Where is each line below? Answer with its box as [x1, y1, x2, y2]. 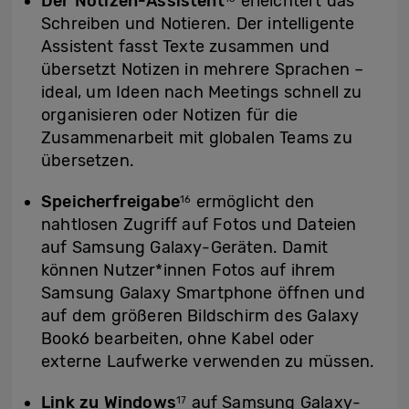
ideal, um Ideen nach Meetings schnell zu [41, 82, 362, 103]
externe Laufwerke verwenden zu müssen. [41, 351, 375, 372]
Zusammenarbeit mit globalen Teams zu [41, 128, 352, 149]
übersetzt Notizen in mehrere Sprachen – [41, 59, 364, 80]
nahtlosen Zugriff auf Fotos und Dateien [41, 215, 357, 236]
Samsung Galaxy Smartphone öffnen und [41, 283, 365, 304]
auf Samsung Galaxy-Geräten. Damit [41, 237, 329, 258]
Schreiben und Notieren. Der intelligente [41, 14, 355, 35]
